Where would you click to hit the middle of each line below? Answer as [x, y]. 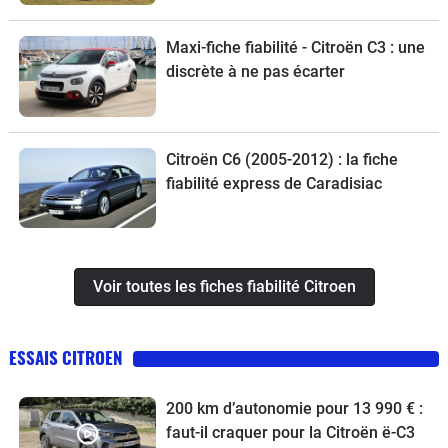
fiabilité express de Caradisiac [273, 183]
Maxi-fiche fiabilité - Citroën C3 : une [295, 48]
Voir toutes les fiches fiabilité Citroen [224, 286]
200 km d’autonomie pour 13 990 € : [294, 408]
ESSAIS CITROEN [66, 357]
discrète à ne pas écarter [255, 72]
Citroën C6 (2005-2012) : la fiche [281, 159]
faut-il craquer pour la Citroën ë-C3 [290, 432]
